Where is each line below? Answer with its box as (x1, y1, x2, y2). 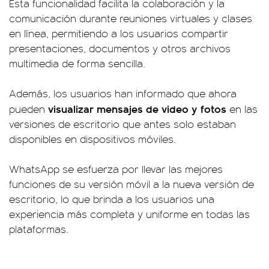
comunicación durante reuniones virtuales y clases (9, 11, 252, 26)
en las (229, 101, 258, 116)
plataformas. (9, 222, 68, 237)
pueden (9, 101, 48, 116)
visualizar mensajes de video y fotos (48, 101, 229, 116)
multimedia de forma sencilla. (9, 56, 145, 71)
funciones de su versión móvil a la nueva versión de (9, 177, 254, 192)
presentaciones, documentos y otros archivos (9, 41, 231, 56)
